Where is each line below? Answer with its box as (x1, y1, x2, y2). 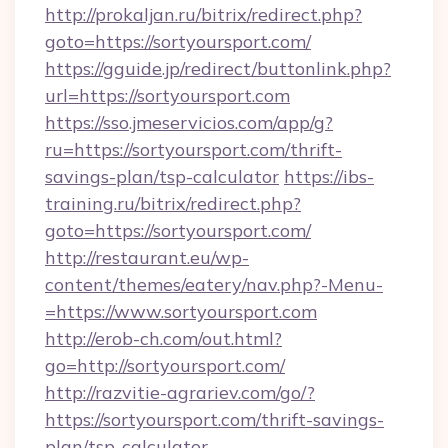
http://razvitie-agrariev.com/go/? (45, 381, 315, 404)
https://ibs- (284, 165, 374, 188)
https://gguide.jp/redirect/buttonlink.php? (45, 57, 391, 80)
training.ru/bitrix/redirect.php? (45, 192, 301, 215)
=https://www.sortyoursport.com (45, 300, 317, 323)
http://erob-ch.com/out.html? (45, 327, 282, 350)
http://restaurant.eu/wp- (45, 246, 249, 269)
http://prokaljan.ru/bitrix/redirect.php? (45, 3, 362, 26)
